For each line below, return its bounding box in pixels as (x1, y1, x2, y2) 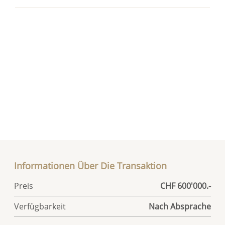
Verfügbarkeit (14, 200, 66, 212)
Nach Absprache (148, 200, 211, 212)
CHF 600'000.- (160, 180, 211, 191)
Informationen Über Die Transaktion (14, 159, 167, 172)
